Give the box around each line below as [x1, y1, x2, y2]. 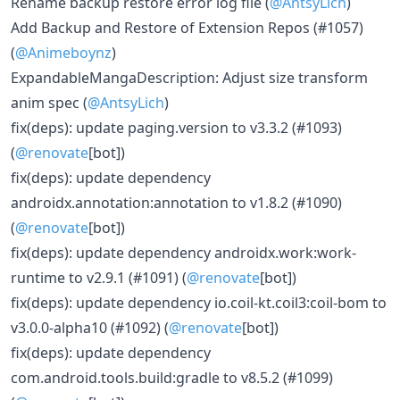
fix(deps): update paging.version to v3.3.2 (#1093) [11, 118, 342, 137]
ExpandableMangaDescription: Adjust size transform [11, 68, 368, 87]
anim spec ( [11, 93, 87, 112]
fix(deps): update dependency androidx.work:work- [11, 243, 356, 262]
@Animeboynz [15, 43, 112, 62]
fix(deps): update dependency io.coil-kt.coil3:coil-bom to [11, 293, 387, 312]
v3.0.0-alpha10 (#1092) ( [11, 318, 169, 337]
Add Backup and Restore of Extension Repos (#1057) [11, 18, 363, 37]
